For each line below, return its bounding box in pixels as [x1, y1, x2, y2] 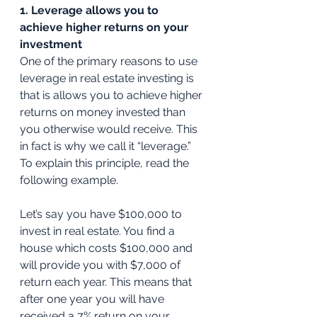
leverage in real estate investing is [20, 71, 197, 86]
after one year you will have [20, 292, 167, 306]
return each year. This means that [20, 275, 195, 289]
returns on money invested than [20, 105, 188, 120]
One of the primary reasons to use [20, 54, 200, 69]
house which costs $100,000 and [20, 241, 195, 255]
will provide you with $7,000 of [20, 258, 183, 272]
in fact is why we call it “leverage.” [20, 139, 194, 154]
